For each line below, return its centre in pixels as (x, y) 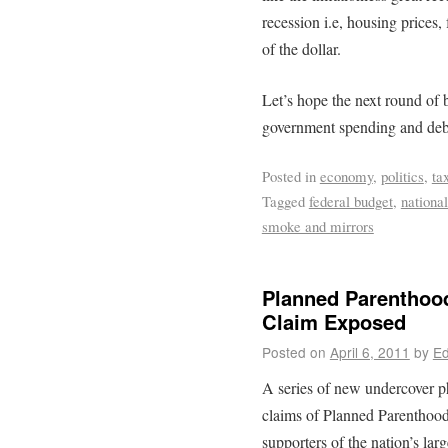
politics (402, 175)
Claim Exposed (333, 322)
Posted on (293, 352)
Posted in (288, 175)
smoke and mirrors (317, 225)
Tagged (283, 200)
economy (346, 175)
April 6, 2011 (369, 352)
